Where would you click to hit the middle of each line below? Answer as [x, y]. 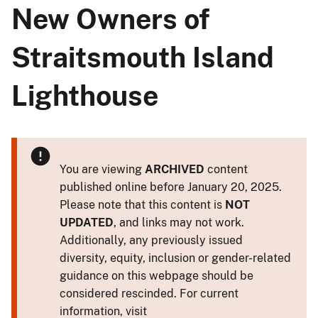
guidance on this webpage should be [157, 275]
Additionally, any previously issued [151, 240]
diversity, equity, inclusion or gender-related [175, 258]
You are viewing [102, 169]
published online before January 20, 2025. [171, 187]
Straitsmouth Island [143, 57]
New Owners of [110, 19]
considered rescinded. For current [149, 293]
